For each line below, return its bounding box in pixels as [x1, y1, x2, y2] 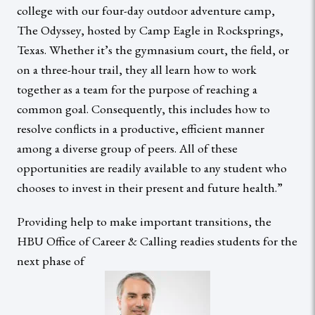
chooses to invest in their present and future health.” [17, 179, 283, 195]
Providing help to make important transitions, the [17, 212, 271, 229]
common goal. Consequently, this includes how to [17, 100, 270, 117]
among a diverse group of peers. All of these [17, 139, 238, 156]
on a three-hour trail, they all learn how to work [17, 60, 257, 77]
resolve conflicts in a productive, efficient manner [17, 120, 264, 136]
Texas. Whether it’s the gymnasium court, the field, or [17, 41, 289, 58]
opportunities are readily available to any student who [17, 159, 287, 176]
